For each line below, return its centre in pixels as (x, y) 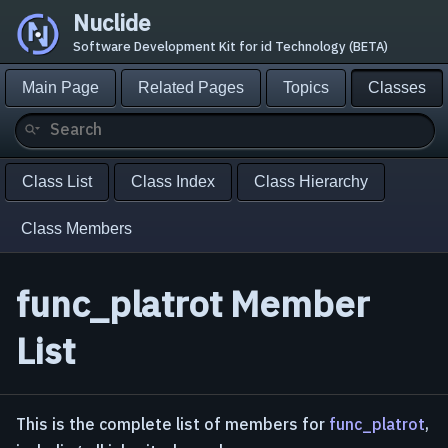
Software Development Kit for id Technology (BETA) (230, 46)
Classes (397, 87)
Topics (306, 87)
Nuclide (111, 22)
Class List (57, 181)
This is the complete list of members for (172, 424)
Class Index (173, 181)
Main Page (60, 87)
